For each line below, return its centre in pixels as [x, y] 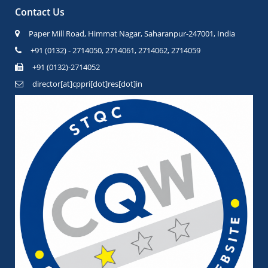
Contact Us [40, 12]
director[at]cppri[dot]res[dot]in [87, 84]
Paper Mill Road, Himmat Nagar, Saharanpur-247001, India [132, 34]
